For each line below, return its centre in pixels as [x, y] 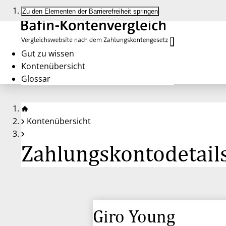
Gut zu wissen [48, 53]
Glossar [36, 79]
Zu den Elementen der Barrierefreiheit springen [90, 11]
